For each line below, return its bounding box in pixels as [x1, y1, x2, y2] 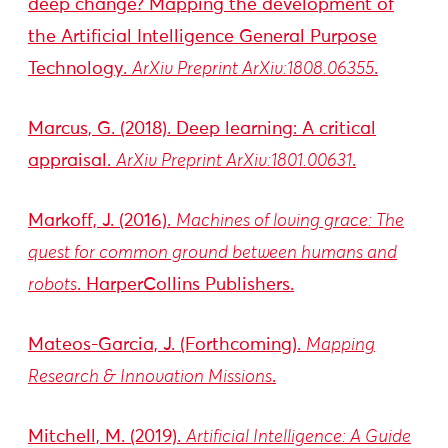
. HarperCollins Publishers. [77, 276, 294, 294]
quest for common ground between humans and [28, 244, 397, 262]
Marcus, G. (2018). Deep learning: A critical [28, 120, 376, 138]
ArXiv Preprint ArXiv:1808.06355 [132, 60, 374, 78]
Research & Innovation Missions [28, 368, 272, 386]
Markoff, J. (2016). [28, 212, 176, 230]
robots [28, 276, 77, 294]
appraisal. [28, 152, 116, 170]
